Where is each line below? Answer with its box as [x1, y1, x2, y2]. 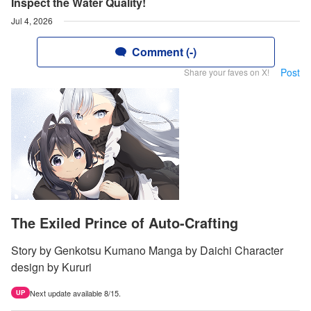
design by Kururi [11, 259, 92, 276]
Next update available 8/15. [30, 287, 121, 299]
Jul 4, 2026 [11, 15, 53, 26]
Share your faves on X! [184, 66, 269, 78]
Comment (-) [131, 44, 196, 60]
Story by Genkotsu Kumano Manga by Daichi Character [11, 242, 283, 259]
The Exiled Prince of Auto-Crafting [11, 212, 238, 233]
